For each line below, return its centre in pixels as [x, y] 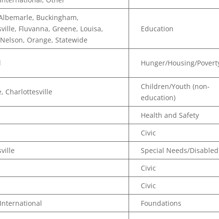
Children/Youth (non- [175, 86]
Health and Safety [170, 115]
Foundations [161, 203]
